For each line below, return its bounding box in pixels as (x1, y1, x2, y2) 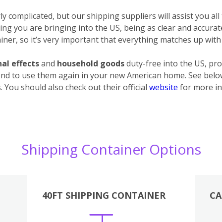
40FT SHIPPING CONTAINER (42, 189, 166, 201)
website (149, 81, 178, 93)
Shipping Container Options (21, 139, 201, 159)
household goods (57, 57, 124, 69)
